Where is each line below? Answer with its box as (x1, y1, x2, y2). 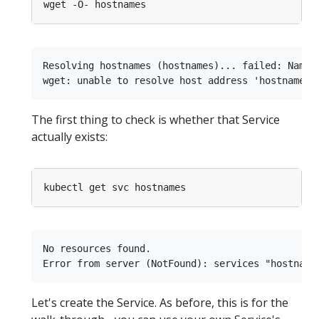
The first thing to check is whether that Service (31, 112, 280, 128)
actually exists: (31, 129, 108, 145)
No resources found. (43, 243, 151, 255)
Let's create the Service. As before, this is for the (31, 295, 288, 311)
